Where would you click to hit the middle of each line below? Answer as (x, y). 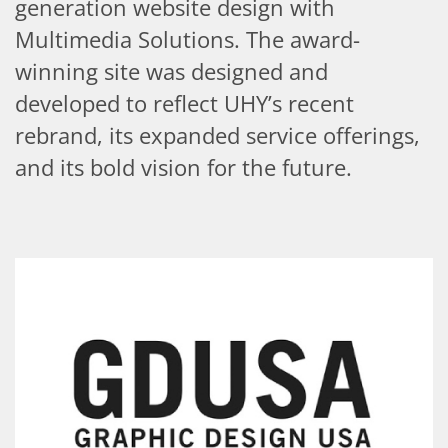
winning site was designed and (171, 71)
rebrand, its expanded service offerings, (217, 135)
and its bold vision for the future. (183, 167)
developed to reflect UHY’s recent (184, 103)
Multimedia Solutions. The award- (187, 39)
